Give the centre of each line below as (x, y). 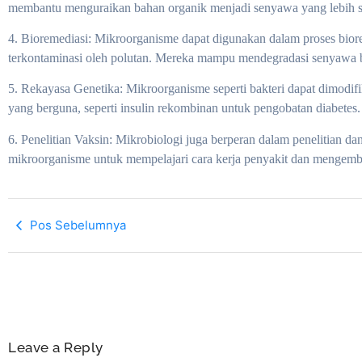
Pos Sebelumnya (78, 225)
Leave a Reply (56, 348)
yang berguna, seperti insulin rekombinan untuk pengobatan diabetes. (184, 108)
